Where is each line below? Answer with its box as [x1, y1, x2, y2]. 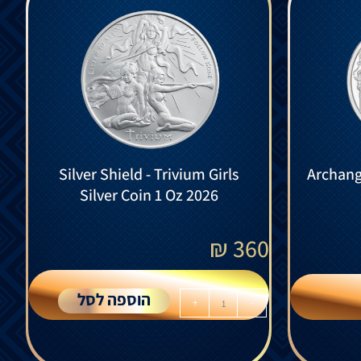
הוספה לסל [77, 288, 151, 311]
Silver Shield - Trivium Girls [59, 164, 239, 185]
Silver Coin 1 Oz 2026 [79, 185, 218, 206]
